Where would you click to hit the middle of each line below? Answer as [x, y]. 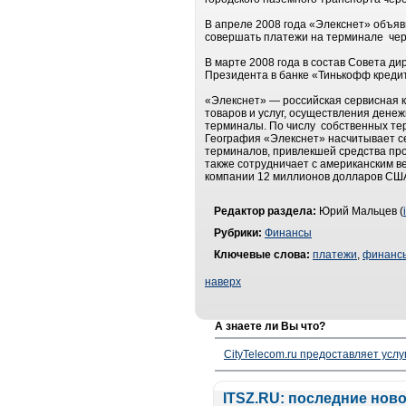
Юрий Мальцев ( [360, 211]
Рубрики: [238, 233]
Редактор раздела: [265, 211]
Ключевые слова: [262, 255]
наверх [223, 282]
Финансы [288, 233]
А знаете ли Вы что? [270, 326]
